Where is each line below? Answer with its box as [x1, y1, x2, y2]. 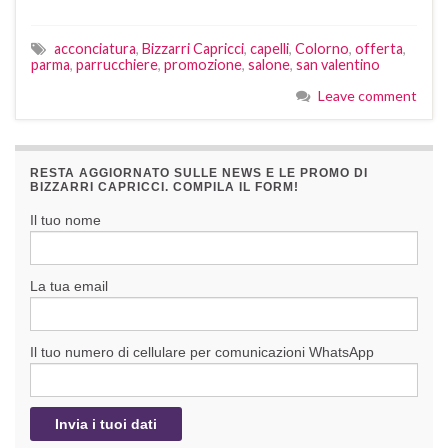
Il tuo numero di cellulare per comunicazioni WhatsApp [30, 343, 374, 360]
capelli [250, 39, 289, 57]
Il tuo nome [30, 211, 101, 228]
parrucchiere [76, 55, 158, 73]
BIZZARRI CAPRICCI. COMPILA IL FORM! [30, 179, 299, 194]
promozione [164, 55, 242, 73]
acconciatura [54, 39, 136, 57]
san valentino [296, 55, 380, 73]
